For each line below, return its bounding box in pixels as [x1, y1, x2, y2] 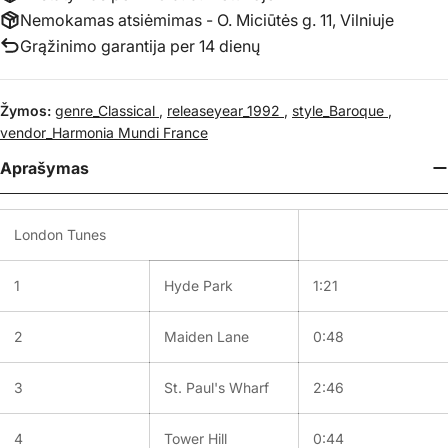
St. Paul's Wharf [164, 378, 269, 396]
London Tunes [14, 225, 106, 243]
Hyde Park [164, 276, 233, 294]
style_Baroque [292, 101, 388, 119]
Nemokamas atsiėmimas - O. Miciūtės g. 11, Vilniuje [20, 9, 394, 30]
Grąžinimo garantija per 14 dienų [20, 35, 260, 56]
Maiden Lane [164, 327, 249, 345]
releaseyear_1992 [167, 101, 284, 119]
